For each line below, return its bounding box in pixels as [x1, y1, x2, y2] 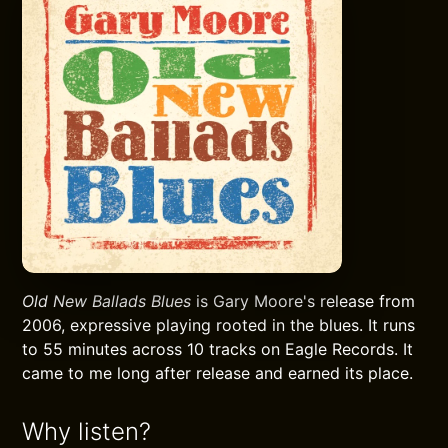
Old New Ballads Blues [22, 291, 192, 311]
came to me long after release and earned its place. [22, 363, 414, 383]
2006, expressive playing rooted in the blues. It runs [22, 315, 416, 335]
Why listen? [22, 417, 152, 446]
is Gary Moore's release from [191, 291, 416, 311]
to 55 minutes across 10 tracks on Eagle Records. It [22, 339, 414, 359]
